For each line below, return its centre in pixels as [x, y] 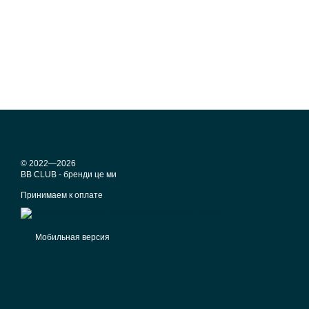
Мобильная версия [71, 237]
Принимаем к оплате [62, 195]
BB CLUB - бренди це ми [69, 175]
